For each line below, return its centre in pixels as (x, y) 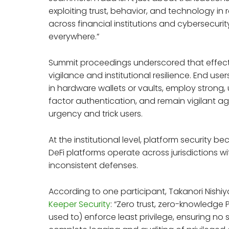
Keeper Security (80, 204)
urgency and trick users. (96, 113)
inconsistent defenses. (94, 165)
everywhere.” (74, 36)
